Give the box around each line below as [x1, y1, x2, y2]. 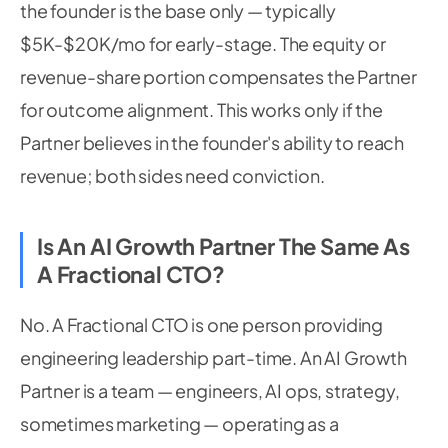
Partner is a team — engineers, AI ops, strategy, [20, 379, 400, 402]
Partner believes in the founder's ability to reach [20, 131, 405, 154]
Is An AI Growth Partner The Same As [37, 232, 410, 260]
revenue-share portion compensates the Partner [20, 65, 417, 88]
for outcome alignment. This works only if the [20, 98, 383, 121]
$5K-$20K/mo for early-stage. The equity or [20, 32, 386, 55]
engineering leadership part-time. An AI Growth [20, 346, 407, 369]
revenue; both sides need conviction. [20, 164, 325, 187]
